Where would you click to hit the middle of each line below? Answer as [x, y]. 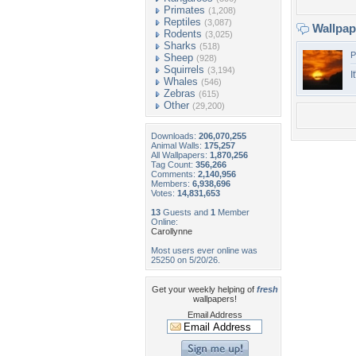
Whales [181, 81]
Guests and [186, 212]
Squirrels [184, 70]
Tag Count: [173, 164]
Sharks [180, 46]
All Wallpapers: [180, 155]
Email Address [215, 315]
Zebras [180, 93]
